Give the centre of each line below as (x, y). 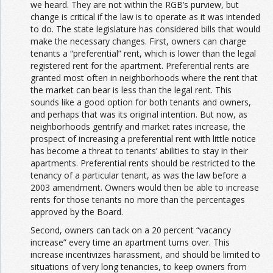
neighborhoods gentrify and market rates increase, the (138, 126)
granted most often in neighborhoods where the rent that (144, 77)
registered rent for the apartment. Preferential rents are (140, 65)
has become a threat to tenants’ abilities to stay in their (139, 151)
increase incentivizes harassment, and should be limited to (145, 254)
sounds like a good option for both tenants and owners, (141, 102)
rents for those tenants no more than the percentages (138, 199)
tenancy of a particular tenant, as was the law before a (138, 175)
